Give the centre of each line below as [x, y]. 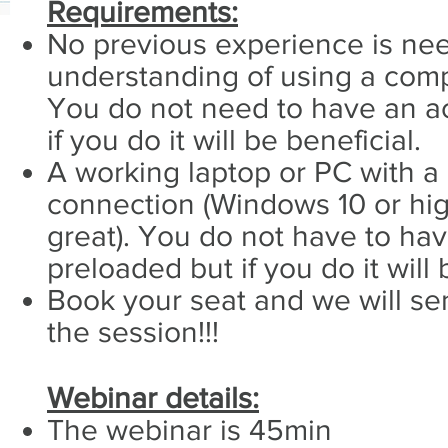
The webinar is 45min [189, 429]
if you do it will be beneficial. [234, 139]
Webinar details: [153, 397]
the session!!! [133, 331]
